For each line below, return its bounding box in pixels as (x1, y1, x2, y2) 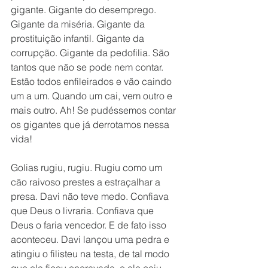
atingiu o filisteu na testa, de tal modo (11, 248, 172, 260)
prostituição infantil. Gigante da (11, 32, 147, 44)
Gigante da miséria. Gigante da (11, 18, 147, 30)
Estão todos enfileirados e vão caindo (11, 75, 174, 87)
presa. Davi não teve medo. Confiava (11, 190, 171, 202)
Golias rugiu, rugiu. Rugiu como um (11, 162, 165, 173)
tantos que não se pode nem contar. (11, 61, 166, 73)
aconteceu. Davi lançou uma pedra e (11, 233, 172, 245)
